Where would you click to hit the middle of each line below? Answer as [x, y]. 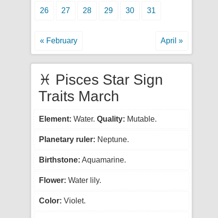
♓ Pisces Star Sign [101, 80]
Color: [50, 201]
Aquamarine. [103, 160]
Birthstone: [60, 160]
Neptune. [112, 139]
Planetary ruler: [67, 139]
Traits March [79, 96]
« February [59, 41]
